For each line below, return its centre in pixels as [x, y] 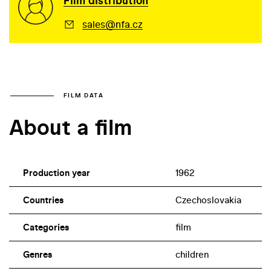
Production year [56, 172]
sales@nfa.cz [112, 24]
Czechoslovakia [208, 200]
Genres [37, 254]
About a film [70, 127]
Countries [43, 200]
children [192, 254]
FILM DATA [83, 96]
